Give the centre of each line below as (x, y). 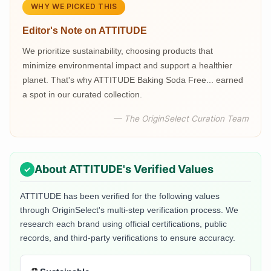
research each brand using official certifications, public (123, 224)
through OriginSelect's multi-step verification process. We (129, 210)
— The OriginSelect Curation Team (181, 118)
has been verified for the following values (140, 196)
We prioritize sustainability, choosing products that (118, 51)
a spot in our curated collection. (82, 94)
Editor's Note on (60, 30)
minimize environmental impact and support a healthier (127, 65)
